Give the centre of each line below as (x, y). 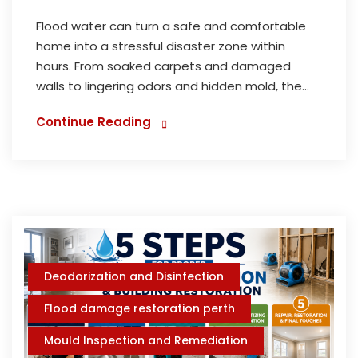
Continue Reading (93, 122)
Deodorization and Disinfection (134, 276)
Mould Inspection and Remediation (146, 340)
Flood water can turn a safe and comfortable (171, 26)
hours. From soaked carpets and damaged (163, 66)
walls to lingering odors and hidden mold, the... (173, 86)
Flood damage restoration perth (139, 308)
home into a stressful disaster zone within (161, 46)
